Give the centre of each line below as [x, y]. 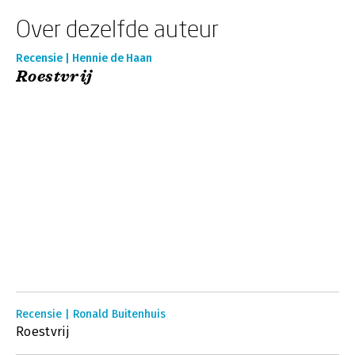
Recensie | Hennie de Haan [84, 58]
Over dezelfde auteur [117, 28]
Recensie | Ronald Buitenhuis [91, 314]
